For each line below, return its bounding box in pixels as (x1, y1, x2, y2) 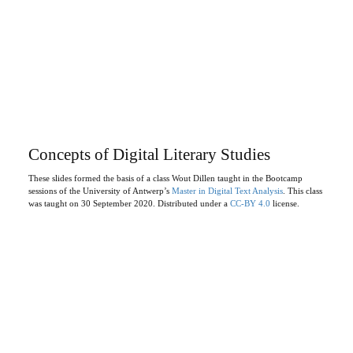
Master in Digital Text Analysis (171, 187, 283, 195)
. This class (282, 187, 322, 195)
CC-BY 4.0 (229, 199, 270, 208)
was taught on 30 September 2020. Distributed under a (28, 199, 230, 208)
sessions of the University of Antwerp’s (28, 187, 172, 195)
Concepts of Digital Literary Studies (28, 145, 270, 164)
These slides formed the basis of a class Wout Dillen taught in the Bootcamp (28, 174, 303, 183)
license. (269, 199, 299, 208)
